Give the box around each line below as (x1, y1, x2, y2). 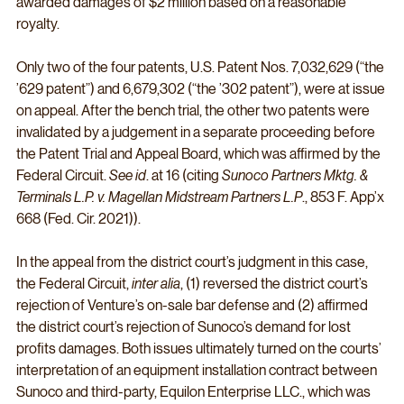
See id (109, 167, 146, 185)
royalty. (16, 15, 62, 33)
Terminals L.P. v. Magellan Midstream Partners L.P (16, 188, 302, 207)
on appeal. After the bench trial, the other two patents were (16, 102, 372, 120)
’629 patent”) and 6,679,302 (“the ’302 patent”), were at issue (16, 80, 388, 98)
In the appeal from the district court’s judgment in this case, (16, 253, 371, 271)
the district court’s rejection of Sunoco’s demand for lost (16, 318, 353, 336)
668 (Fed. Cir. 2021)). (16, 210, 143, 228)
